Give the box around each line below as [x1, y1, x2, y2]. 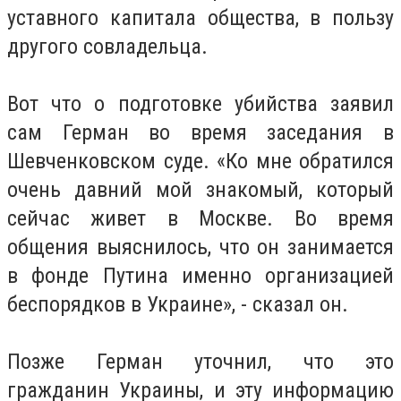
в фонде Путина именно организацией [7, 263, 394, 289]
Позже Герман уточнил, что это [7, 349, 394, 375]
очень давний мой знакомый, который [7, 177, 394, 203]
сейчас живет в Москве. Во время [7, 206, 394, 232]
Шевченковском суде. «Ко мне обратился [7, 149, 394, 175]
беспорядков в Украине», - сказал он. [7, 292, 348, 318]
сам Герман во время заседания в [7, 120, 394, 146]
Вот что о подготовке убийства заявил [7, 91, 394, 117]
